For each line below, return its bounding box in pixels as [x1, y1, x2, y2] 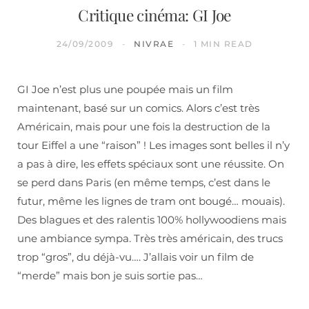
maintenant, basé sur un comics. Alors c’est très [17, 101, 259, 115]
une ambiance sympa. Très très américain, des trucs [17, 232, 283, 246]
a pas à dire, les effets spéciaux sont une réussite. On [17, 157, 284, 171]
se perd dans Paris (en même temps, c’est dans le [17, 176, 270, 190]
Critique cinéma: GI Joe [78, 4, 231, 26]
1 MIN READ [194, 39, 253, 50]
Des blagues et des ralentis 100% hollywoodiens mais [17, 213, 286, 227]
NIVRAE [134, 39, 175, 50]
